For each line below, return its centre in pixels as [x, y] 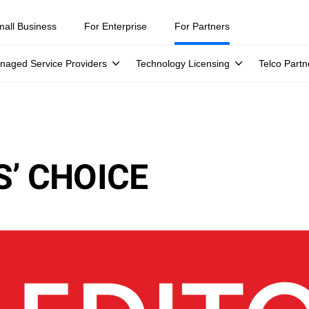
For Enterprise [116, 26]
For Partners [202, 26]
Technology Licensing [183, 63]
